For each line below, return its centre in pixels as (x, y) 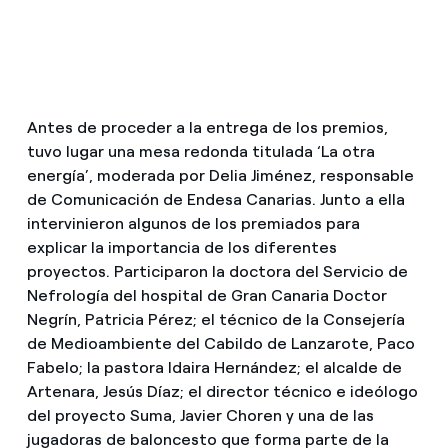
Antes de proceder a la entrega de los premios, (207, 128)
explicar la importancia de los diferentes (181, 248)
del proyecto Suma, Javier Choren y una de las (200, 416)
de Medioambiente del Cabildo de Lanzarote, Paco (220, 344)
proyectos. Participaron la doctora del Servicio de (217, 272)
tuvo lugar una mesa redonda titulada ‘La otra (200, 152)
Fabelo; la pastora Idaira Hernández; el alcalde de (214, 368)
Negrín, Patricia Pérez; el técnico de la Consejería (215, 320)
